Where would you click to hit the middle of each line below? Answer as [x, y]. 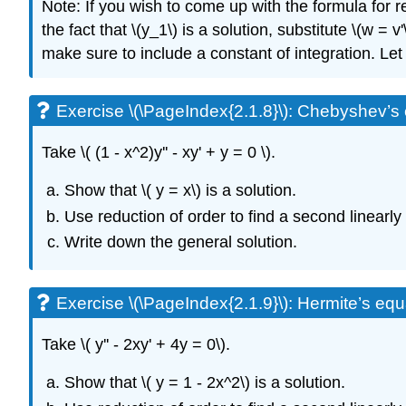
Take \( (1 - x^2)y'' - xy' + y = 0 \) [156, 152]
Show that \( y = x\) [132, 191]
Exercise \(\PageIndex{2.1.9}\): [177, 303]
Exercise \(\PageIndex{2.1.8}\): [177, 111]
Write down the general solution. [180, 242]
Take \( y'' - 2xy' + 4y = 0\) [134, 344]
